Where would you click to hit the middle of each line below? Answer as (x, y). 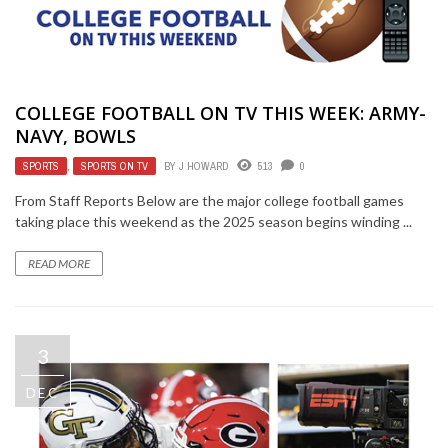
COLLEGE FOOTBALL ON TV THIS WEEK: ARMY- (220, 113)
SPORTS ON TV (114, 166)
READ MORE (59, 264)
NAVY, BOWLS (75, 136)
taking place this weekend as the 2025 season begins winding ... (213, 222)
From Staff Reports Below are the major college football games (209, 201)
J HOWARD (204, 166)
